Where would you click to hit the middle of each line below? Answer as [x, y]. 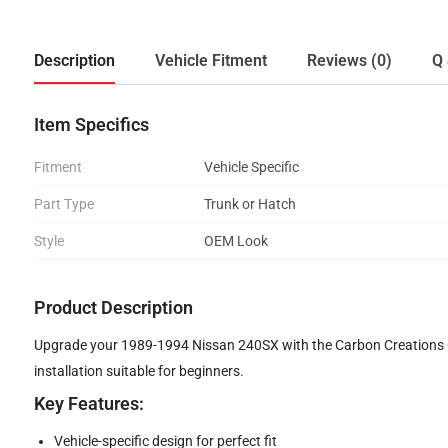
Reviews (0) [349, 60]
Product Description [113, 307]
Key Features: [88, 403]
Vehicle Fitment [210, 60]
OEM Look [235, 241]
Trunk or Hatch [249, 204]
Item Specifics [91, 124]
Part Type [63, 204]
